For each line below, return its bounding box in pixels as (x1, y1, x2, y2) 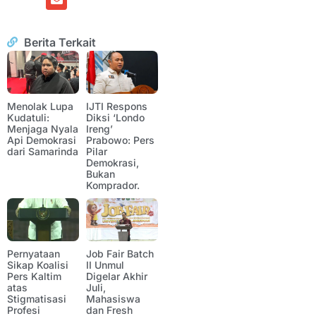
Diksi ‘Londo (86, 111, 145, 124)
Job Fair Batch (86, 248, 154, 260)
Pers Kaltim (7, 270, 61, 283)
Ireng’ (86, 123, 113, 135)
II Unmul (86, 259, 124, 272)
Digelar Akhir (86, 270, 147, 283)
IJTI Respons (86, 100, 147, 113)
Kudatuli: (7, 111, 49, 124)
